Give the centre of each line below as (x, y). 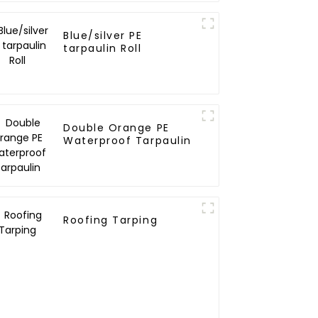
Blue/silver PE (103, 36)
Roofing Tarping (111, 220)
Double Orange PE (116, 128)
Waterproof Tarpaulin (127, 141)
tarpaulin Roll (103, 49)
